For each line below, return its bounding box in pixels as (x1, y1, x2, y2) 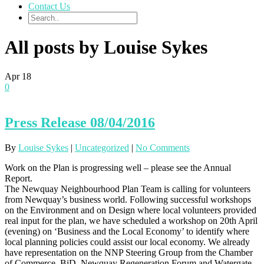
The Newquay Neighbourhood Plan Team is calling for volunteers (5, 183, 250, 194)
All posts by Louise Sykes (5, 37, 207, 58)
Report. (5, 173, 32, 183)
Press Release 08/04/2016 (5, 114, 155, 130)
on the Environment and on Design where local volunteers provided (5, 204, 256, 215)
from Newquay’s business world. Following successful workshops (5, 194, 251, 204)
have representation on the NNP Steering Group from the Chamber (5, 247, 253, 258)
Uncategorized (75, 142, 129, 153)
